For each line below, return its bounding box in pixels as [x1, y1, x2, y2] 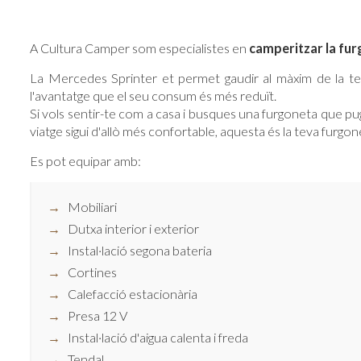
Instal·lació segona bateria [68, 242, 212, 258]
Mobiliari [68, 198, 117, 214]
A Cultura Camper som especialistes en [30, 39, 249, 56]
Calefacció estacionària [68, 285, 197, 301]
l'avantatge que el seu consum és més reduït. [30, 87, 276, 103]
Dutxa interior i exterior [68, 220, 199, 236]
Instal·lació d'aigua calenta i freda [68, 329, 248, 345]
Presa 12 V [68, 307, 127, 323]
